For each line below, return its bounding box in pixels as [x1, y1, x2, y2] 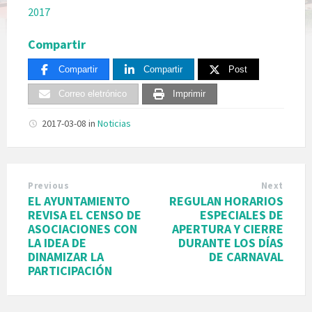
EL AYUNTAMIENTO [28, 193, 130, 210]
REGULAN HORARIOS [169, 193, 283, 210]
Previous [28, 180, 70, 192]
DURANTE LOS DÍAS [178, 235, 283, 251]
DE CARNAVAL [209, 249, 283, 265]
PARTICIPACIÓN [28, 263, 112, 279]
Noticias [97, 117, 131, 130]
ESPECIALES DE [200, 207, 283, 224]
